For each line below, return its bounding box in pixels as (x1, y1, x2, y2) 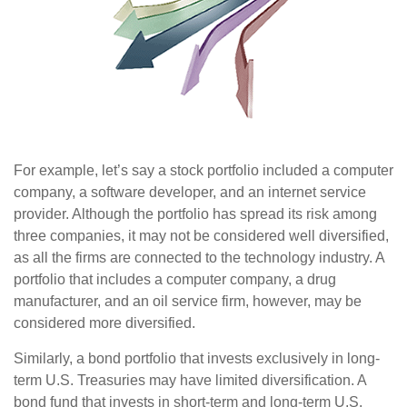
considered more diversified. (14, 315, 195, 332)
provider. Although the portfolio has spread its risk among (14, 206, 377, 223)
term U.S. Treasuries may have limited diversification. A (14, 372, 366, 389)
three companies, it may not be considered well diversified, (14, 228, 389, 244)
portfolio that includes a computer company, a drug (14, 272, 336, 288)
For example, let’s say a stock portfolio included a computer (14, 163, 393, 179)
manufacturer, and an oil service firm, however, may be (14, 293, 362, 310)
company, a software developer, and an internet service (14, 184, 366, 201)
